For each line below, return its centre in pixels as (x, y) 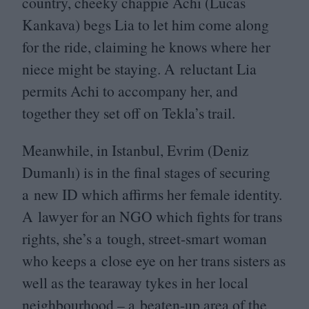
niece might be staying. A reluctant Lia (139, 69)
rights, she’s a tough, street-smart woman (144, 238)
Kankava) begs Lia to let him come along (146, 24)
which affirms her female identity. (180, 194)
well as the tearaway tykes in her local (135, 282)
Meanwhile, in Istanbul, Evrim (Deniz (136, 150)
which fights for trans (217, 216)
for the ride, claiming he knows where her (146, 47)
